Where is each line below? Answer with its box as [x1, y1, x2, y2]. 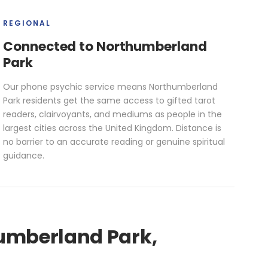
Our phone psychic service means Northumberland [3, 80, 218, 93]
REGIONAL [3, 17, 51, 28]
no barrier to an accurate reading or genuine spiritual [3, 135, 226, 148]
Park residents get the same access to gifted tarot [3, 94, 216, 106]
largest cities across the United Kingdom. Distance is [3, 121, 222, 134]
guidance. [3, 149, 45, 162]
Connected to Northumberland [3, 36, 207, 56]
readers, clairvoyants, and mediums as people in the [3, 108, 223, 120]
